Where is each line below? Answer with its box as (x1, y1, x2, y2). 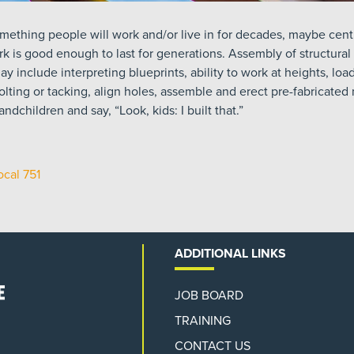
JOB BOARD (175, 288, 244, 303)
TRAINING (175, 313, 232, 329)
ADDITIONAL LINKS (175, 246, 287, 262)
